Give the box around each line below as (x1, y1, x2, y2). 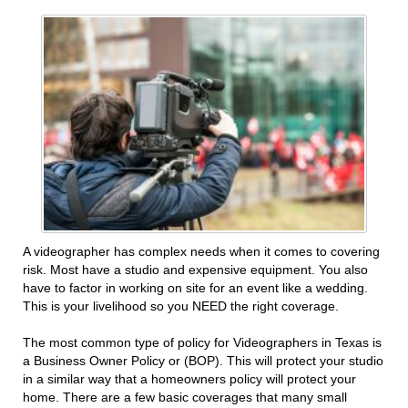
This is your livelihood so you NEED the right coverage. (23, 299, 339, 314)
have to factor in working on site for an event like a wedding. (23, 280, 368, 296)
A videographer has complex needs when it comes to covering (23, 244, 380, 260)
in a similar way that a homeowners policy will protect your (23, 372, 356, 387)
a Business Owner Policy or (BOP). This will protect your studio (23, 353, 383, 369)
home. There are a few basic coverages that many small (23, 390, 347, 405)
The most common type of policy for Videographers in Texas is (23, 335, 382, 351)
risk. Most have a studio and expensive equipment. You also (23, 262, 368, 278)
